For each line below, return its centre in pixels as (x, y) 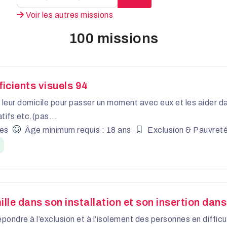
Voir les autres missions (68, 15)
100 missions (113, 39)
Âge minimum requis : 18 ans (78, 130)
